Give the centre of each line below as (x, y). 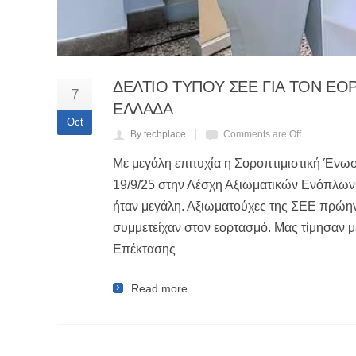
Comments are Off (262, 134)
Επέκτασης (144, 249)
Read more (159, 288)
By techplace (158, 134)
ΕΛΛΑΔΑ (143, 108)
